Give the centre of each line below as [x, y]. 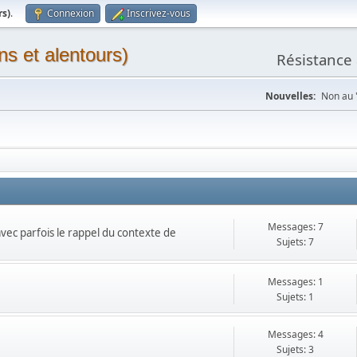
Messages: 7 [295, 226]
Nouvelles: [290, 96]
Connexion [71, 13]
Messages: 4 [295, 334]
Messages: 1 [295, 282]
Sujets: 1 [295, 297]
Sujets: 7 [295, 241]
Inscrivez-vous [159, 13]
